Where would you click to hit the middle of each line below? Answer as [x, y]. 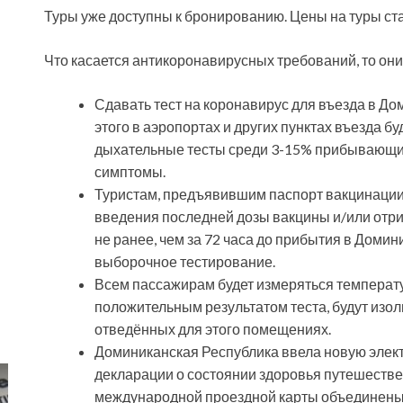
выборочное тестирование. [185, 262]
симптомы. [130, 172]
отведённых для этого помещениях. [213, 329]
